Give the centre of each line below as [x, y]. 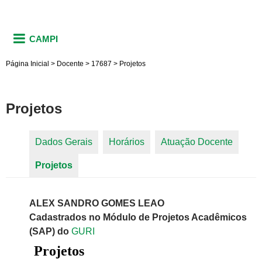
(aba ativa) [95, 166]
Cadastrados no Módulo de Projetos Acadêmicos [138, 218]
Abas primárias [56, 153]
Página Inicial [27, 63]
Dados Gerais [64, 142]
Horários [127, 142]
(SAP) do [50, 232]
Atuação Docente [197, 142]
